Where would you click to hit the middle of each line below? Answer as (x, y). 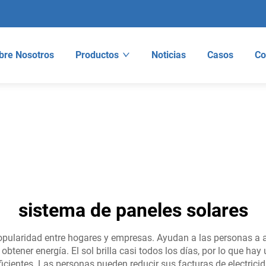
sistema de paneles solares (133, 210)
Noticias (168, 55)
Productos (97, 55)
